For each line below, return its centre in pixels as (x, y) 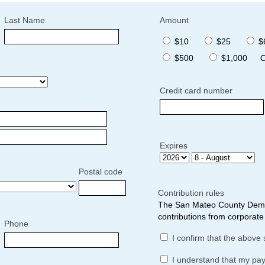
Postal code (101, 171)
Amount (174, 20)
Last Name (25, 20)
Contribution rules (191, 193)
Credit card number (196, 90)
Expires (174, 145)
